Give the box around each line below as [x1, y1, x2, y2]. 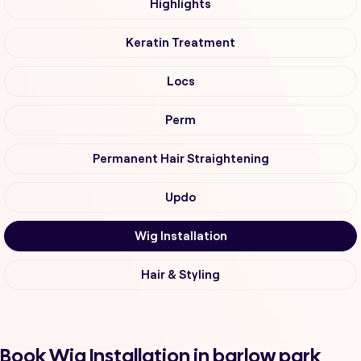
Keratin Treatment [126, 36, 235, 50]
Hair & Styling [141, 268, 220, 282]
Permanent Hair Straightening [92, 152, 269, 166]
